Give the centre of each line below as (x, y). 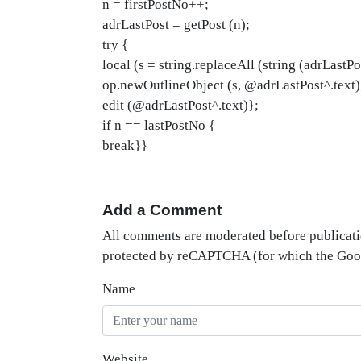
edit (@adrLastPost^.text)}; (180, 105)
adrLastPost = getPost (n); (176, 25)
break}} (125, 145)
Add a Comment (162, 210)
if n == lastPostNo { (159, 125)
